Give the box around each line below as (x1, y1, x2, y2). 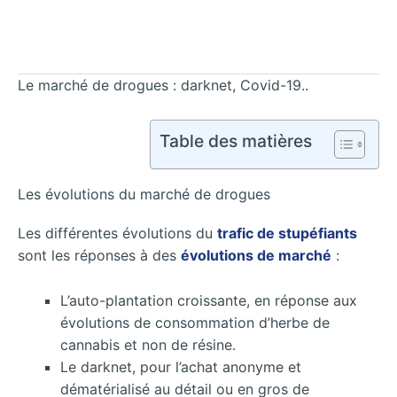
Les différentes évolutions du (18, 223, 217, 242)
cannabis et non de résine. (60, 335, 236, 354)
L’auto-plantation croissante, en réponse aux (60, 291, 357, 309)
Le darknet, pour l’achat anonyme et (60, 357, 301, 376)
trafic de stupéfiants (217, 223, 357, 242)
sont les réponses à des (18, 245, 181, 264)
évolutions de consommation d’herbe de (60, 313, 330, 331)
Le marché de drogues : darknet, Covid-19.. (18, 76, 308, 95)
